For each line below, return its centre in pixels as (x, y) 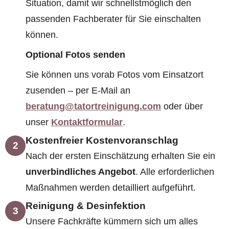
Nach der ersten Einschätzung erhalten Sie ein (120, 156)
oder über (182, 106)
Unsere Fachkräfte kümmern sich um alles (112, 221)
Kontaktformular (87, 122)
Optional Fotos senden (75, 54)
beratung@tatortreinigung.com (93, 106)
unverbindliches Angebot (81, 171)
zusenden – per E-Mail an (78, 90)
